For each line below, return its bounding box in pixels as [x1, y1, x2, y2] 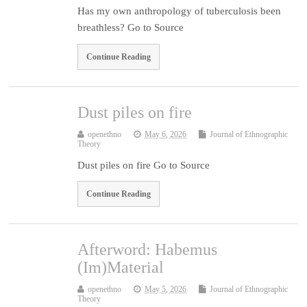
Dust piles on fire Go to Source [77, 159, 210, 171]
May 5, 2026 [145, 284, 187, 295]
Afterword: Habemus [77, 241, 218, 259]
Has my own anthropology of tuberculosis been [77, 5, 282, 16]
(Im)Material [77, 258, 164, 277]
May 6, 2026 [145, 129, 187, 139]
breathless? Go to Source [77, 21, 184, 33]
